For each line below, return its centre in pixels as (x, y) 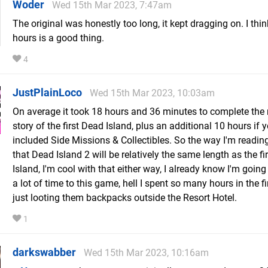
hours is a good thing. (58, 38)
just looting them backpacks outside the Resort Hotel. (125, 198)
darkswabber (44, 252)
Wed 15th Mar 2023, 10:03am (152, 93)
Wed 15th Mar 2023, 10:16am (146, 253)
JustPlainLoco (47, 92)
